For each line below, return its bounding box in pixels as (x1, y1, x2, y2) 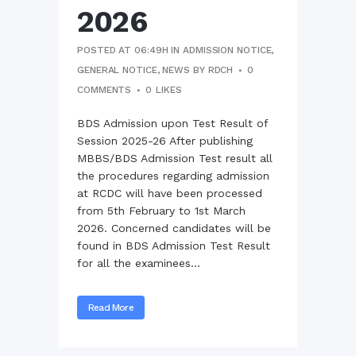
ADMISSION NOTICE (183, 44, 272, 56)
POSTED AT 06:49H (77, 44, 168, 56)
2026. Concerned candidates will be (77, 221, 271, 234)
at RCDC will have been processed (77, 186, 262, 199)
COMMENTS (77, 83, 132, 95)
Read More (88, 301, 133, 313)
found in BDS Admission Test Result (77, 238, 270, 252)
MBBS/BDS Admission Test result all (77, 151, 273, 164)
